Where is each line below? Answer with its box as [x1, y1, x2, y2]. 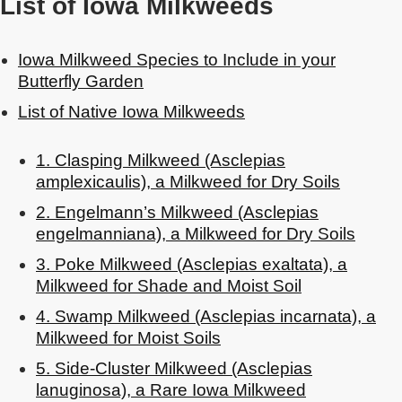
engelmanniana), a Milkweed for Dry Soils [36, 224, 355, 243]
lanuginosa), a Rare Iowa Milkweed [36, 380, 306, 399]
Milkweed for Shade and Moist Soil [36, 276, 301, 295]
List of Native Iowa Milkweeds [18, 102, 245, 121]
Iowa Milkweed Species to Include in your [18, 50, 336, 69]
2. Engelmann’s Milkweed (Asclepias [36, 203, 319, 222]
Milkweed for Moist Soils [36, 328, 221, 347]
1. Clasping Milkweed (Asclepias [36, 151, 285, 170]
